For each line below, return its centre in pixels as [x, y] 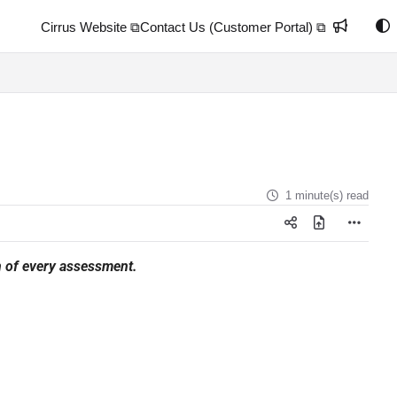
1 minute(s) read [327, 196]
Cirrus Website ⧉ [90, 27]
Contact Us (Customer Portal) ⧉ [233, 27]
